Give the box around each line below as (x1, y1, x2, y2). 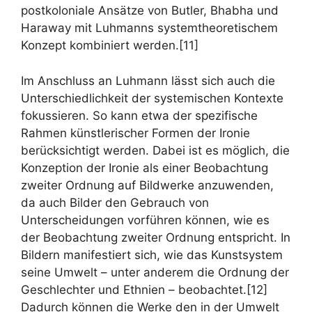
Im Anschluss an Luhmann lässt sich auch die (21, 73, 275, 88)
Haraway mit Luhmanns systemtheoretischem (21, 21, 278, 35)
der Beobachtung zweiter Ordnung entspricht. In (21, 230, 290, 244)
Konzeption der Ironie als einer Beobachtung (21, 160, 268, 175)
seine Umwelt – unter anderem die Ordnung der (21, 265, 289, 279)
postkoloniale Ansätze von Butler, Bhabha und (21, 3, 279, 17)
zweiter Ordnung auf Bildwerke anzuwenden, (21, 178, 274, 192)
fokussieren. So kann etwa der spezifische (21, 108, 258, 123)
